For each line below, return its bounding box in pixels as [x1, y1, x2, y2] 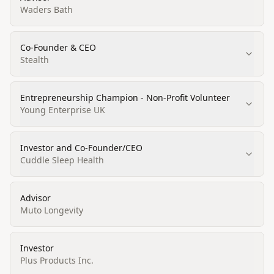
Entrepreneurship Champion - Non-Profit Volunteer [20, 92, 230, 103]
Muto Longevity [20, 204, 83, 216]
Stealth [20, 54, 49, 65]
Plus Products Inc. [20, 254, 94, 266]
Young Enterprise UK [20, 104, 105, 116]
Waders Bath [20, 4, 73, 15]
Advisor [20, 192, 51, 204]
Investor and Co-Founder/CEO [20, 142, 143, 154]
